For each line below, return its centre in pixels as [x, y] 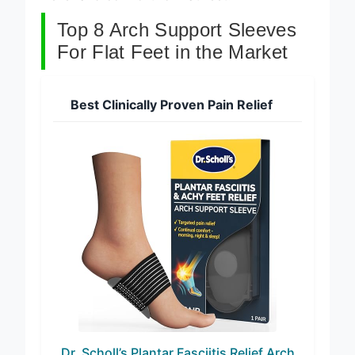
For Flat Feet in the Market [173, 52]
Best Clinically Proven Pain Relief [172, 104]
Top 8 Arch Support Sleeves [177, 29]
